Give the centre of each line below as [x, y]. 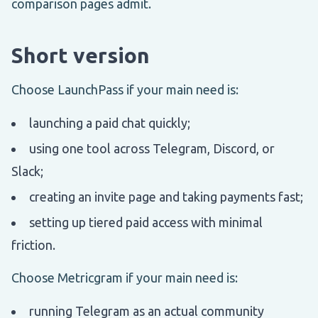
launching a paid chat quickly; [110, 122]
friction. [33, 245]
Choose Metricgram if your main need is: [125, 277]
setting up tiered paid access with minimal [146, 222]
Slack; [27, 171]
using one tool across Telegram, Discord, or [152, 148]
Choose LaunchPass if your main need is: [125, 89]
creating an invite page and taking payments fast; [166, 196]
